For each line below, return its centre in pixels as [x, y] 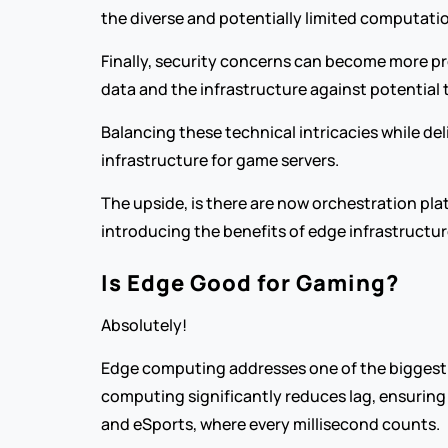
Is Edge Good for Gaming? [249, 283]
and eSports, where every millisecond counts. [270, 424]
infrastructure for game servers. [219, 160]
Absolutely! [143, 325]
